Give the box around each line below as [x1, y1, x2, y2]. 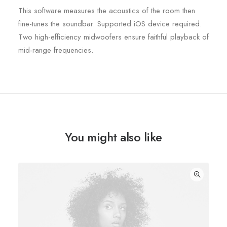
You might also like [65, 128, 162, 146]
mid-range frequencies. [18, 45, 93, 56]
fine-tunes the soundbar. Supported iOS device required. [18, 18, 202, 29]
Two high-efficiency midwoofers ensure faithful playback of [18, 31, 209, 43]
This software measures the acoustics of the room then [18, 5, 195, 16]
